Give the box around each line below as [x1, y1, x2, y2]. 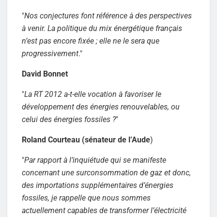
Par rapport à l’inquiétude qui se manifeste [24, 155, 166, 165]
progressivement [22, 48, 78, 58]
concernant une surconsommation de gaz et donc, [22, 168, 191, 177]
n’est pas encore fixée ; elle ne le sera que [22, 36, 159, 46]
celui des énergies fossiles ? [22, 114, 116, 124]
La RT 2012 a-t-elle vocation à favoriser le [24, 89, 161, 99]
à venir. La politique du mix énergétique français [22, 23, 182, 33]
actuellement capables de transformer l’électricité [22, 205, 186, 215]
